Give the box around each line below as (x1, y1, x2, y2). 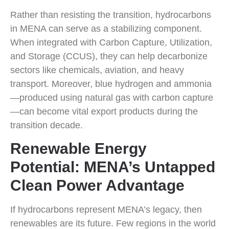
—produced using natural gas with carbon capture (10, 92, 213, 103)
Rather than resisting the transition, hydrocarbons (10, 9, 211, 20)
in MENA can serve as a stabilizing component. (10, 23, 202, 34)
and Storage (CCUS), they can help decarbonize (10, 51, 208, 61)
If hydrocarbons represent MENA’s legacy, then (10, 204, 202, 215)
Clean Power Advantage (10, 177, 185, 194)
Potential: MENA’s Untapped (10, 158, 215, 176)
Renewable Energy (10, 140, 147, 157)
